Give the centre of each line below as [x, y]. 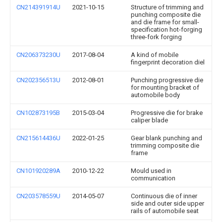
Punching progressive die [167, 80]
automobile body [155, 95]
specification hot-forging [166, 29]
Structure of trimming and [167, 7]
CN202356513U [38, 80]
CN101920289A [38, 171]
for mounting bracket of [165, 87]
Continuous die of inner [164, 196]
